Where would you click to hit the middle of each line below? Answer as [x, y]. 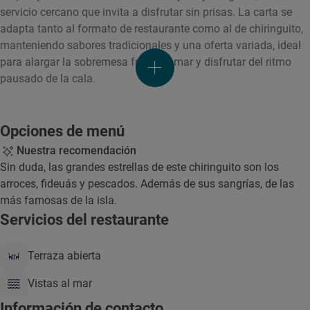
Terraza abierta [64, 256]
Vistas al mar [60, 283]
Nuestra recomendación [76, 151]
